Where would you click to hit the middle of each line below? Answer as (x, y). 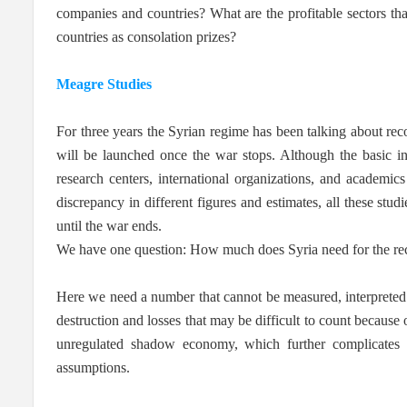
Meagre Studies (104, 84)
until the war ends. (109, 225)
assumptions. (93, 367)
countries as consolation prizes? (146, 36)
